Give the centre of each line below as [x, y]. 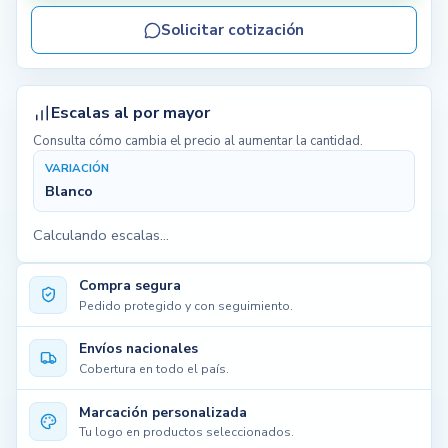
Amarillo [113, 97]
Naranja [110, 36]
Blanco [69, 190]
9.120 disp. [356, 97]
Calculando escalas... [101, 234]
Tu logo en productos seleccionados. [187, 432]
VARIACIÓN [77, 167]
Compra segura [130, 285]
